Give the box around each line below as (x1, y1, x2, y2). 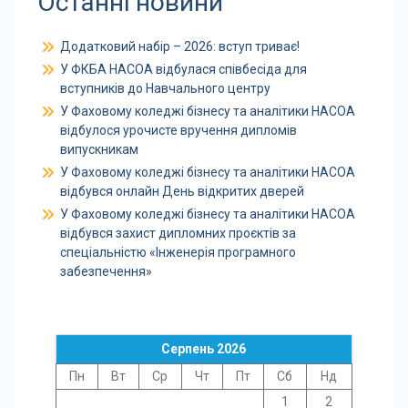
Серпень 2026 (161, 341, 247, 356)
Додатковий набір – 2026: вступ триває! (59, 38, 300, 54)
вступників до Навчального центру (59, 80, 270, 96)
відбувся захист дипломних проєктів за (59, 225, 296, 240)
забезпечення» (59, 263, 152, 279)
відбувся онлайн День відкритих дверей (59, 183, 304, 199)
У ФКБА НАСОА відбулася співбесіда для (59, 61, 307, 76)
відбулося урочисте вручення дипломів (59, 122, 297, 138)
